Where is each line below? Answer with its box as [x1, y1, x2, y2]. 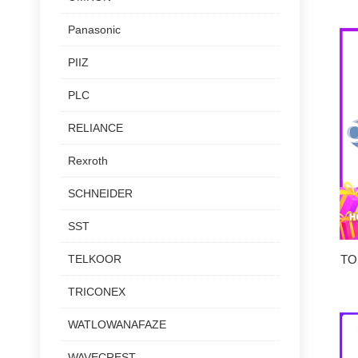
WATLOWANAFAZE [68, 318, 166, 331]
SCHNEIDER [68, 187, 133, 200]
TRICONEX [68, 285, 125, 298]
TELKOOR [68, 253, 121, 265]
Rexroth [68, 154, 108, 167]
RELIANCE [68, 121, 123, 134]
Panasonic [68, 23, 121, 36]
